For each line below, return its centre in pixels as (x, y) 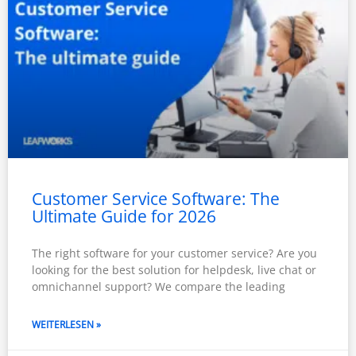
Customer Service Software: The (156, 198)
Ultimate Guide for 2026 (124, 216)
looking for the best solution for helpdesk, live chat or (174, 269)
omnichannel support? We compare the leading (159, 286)
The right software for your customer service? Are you (174, 253)
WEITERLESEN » (66, 324)
